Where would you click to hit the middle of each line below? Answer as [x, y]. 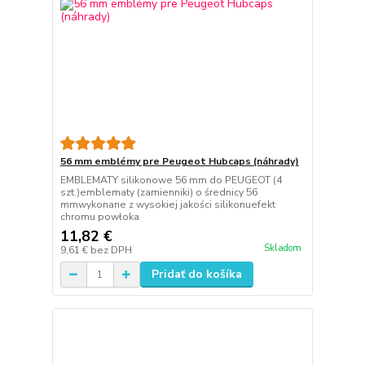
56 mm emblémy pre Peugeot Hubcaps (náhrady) [179, 162]
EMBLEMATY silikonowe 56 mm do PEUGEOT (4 [171, 180]
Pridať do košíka [196, 275]
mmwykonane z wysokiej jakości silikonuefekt [167, 205]
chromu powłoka [99, 217]
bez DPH [111, 251]
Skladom [282, 248]
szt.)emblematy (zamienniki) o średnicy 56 [158, 193]
